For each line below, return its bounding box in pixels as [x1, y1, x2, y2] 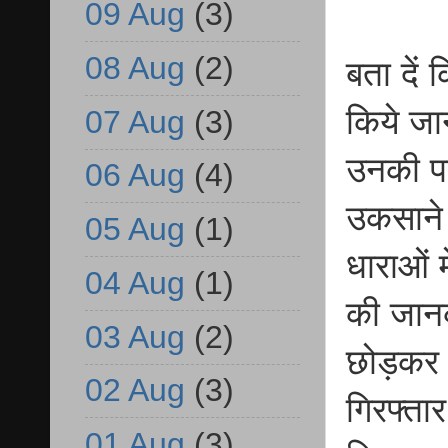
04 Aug [85, 264, 185, 301]
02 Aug [85, 372, 185, 409]
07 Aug [85, 103, 185, 140]
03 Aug [85, 318, 185, 355]
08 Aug [85, 49, 185, 86]
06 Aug [85, 157, 185, 194]
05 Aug [85, 211, 185, 248]
